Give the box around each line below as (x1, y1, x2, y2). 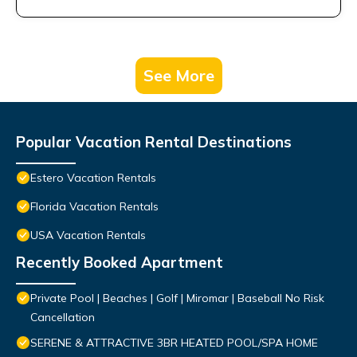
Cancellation (30, 310, 95, 325)
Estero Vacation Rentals (30, 171, 156, 186)
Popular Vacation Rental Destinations (16, 132, 292, 152)
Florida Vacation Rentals (30, 199, 159, 214)
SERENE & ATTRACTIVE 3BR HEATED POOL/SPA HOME (30, 335, 318, 351)
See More (143, 65, 214, 86)
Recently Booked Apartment (16, 253, 223, 273)
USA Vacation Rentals (30, 228, 146, 243)
